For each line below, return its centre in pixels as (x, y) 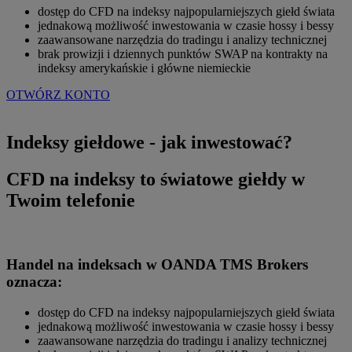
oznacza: (34, 281)
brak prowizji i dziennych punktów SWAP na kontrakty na (183, 54)
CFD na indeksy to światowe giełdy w (156, 180)
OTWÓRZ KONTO (58, 95)
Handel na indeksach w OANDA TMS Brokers (157, 264)
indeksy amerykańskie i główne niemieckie (144, 68)
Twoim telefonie (71, 201)
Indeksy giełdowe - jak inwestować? (149, 143)
